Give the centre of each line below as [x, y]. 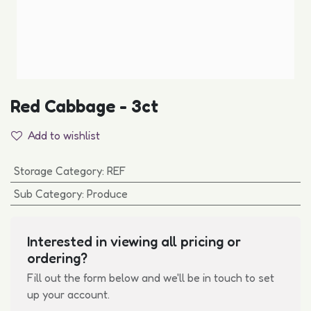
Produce [107, 194]
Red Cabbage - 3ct [84, 106]
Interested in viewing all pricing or [134, 242]
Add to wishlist [64, 135]
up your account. [68, 294]
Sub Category [48, 194]
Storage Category [58, 171]
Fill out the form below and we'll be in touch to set [151, 278]
